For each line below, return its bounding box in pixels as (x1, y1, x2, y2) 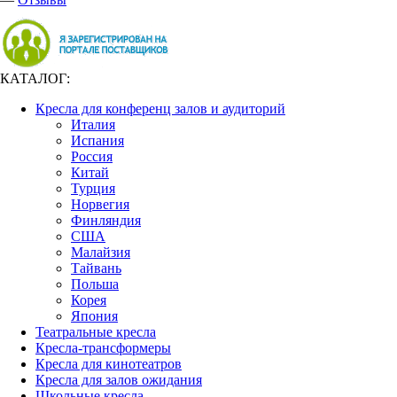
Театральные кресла (35, 324, 156, 339)
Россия (71, 149, 113, 164)
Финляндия (71, 213, 141, 228)
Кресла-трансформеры (35, 340, 171, 355)
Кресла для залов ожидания (35, 372, 202, 387)
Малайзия (71, 245, 130, 260)
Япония (71, 308, 118, 323)
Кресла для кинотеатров (35, 356, 182, 371)
